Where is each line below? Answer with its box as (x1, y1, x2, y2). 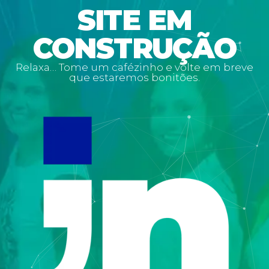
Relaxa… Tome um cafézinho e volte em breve (16, 61, 253, 73)
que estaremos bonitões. (69, 71, 200, 83)
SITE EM (77, 3, 192, 37)
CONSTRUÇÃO (32, 31, 237, 65)
